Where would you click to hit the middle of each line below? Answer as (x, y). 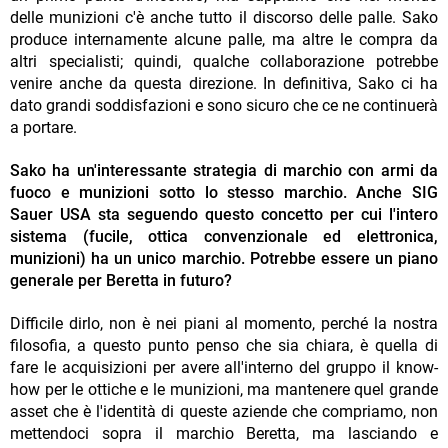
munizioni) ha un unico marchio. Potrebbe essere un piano (224, 259)
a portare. (43, 128)
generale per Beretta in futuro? (121, 281)
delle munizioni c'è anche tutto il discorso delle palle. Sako (224, 18)
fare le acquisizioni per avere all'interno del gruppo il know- (224, 368)
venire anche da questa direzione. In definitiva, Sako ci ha (224, 84)
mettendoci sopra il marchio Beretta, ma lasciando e (224, 434)
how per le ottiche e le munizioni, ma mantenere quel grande (224, 390)
